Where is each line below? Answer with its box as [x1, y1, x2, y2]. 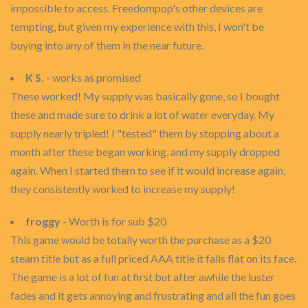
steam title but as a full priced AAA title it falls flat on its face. [10, 252, 296, 265]
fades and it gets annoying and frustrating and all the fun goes [10, 289, 296, 302]
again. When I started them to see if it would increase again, [10, 164, 285, 177]
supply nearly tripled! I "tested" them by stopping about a [10, 126, 279, 140]
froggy [25, 214, 60, 228]
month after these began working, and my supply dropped [10, 145, 280, 158]
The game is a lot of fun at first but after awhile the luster [10, 270, 275, 283]
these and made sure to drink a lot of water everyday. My [10, 108, 274, 121]
